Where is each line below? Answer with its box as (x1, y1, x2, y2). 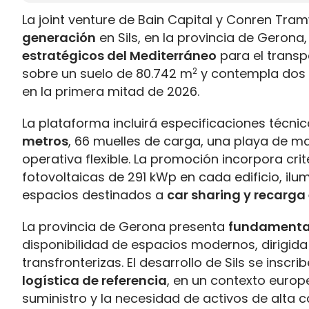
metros (22, 132, 68, 150)
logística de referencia (22, 272, 167, 289)
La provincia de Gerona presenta (22, 218, 228, 235)
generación (22, 29, 96, 46)
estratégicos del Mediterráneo (22, 47, 217, 64)
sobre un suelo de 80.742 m (22, 65, 192, 82)
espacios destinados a (22, 186, 167, 203)
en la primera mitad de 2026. (22, 83, 199, 100)
